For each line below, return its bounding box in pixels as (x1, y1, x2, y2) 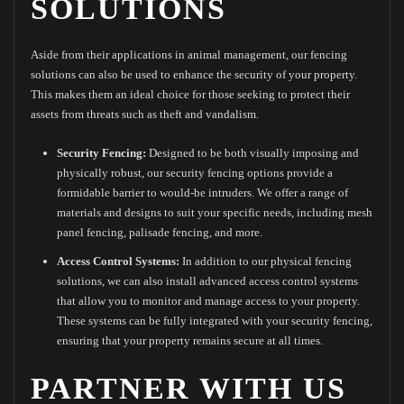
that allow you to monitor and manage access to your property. (57, 293, 361, 308)
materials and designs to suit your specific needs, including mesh (57, 205, 373, 219)
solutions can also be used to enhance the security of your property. (30, 68, 357, 82)
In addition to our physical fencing (179, 253, 353, 268)
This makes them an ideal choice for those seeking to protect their (30, 87, 350, 102)
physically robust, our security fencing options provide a (57, 165, 334, 179)
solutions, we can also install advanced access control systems (57, 273, 359, 288)
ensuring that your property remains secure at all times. (57, 333, 324, 347)
